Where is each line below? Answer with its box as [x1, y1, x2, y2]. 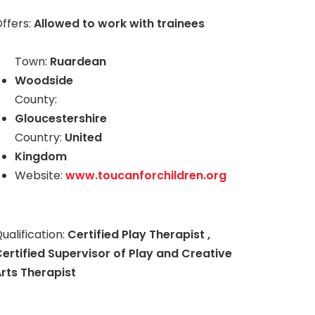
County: [15, 91, 58, 108]
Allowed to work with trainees [34, 15, 205, 32]
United [65, 129, 103, 146]
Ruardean [50, 53, 107, 70]
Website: [15, 167, 66, 184]
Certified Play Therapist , [67, 226, 211, 243]
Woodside [15, 72, 74, 89]
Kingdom [15, 148, 67, 165]
